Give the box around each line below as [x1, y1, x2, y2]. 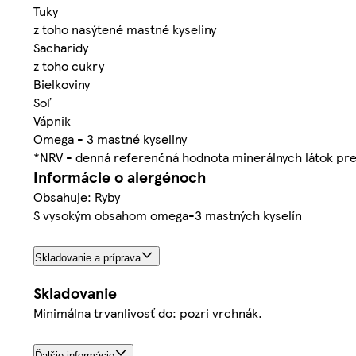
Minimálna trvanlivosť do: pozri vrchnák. [33, 304, 262, 323]
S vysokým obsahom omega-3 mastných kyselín [33, 205, 302, 224]
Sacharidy [33, 37, 88, 56]
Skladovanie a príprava [35, 251, 141, 264]
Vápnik [33, 110, 71, 130]
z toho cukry [33, 56, 104, 75]
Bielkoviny [33, 74, 90, 93]
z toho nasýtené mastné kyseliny [33, 19, 216, 38]
